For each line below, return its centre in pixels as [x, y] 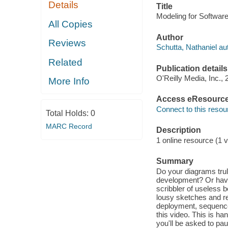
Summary [175, 161]
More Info [69, 81]
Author [169, 37]
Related [66, 62]
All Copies [71, 24]
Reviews [67, 43]
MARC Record [69, 126]
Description [178, 130]
